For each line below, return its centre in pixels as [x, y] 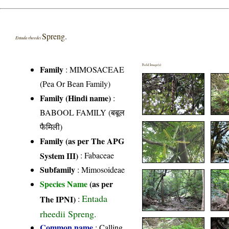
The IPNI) [58, 199]
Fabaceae [99, 155]
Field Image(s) [152, 65]
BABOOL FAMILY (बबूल [83, 112]
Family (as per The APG [82, 141]
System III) [59, 155]
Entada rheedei [29, 38]
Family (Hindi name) [76, 98]
